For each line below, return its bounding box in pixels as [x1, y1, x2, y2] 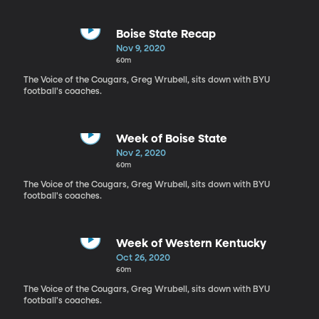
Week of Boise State [115, 133, 227, 145]
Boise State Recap [115, 28, 216, 41]
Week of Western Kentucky [115, 238, 266, 250]
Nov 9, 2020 [115, 43, 165, 53]
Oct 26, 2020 [115, 253, 170, 263]
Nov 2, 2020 [115, 148, 166, 158]
